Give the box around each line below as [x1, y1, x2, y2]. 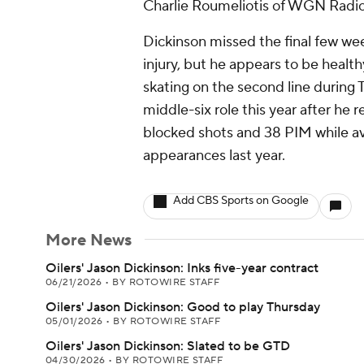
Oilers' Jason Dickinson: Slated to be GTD [45, 338, 290, 354]
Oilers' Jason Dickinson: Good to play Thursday [45, 299, 320, 315]
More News [45, 230, 132, 251]
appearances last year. [143, 146, 285, 165]
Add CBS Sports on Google [173, 193, 309, 208]
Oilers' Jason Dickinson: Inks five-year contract [45, 260, 318, 276]
